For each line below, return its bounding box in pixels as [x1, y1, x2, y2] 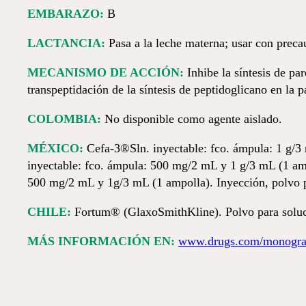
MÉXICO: [27, 141, 83, 155]
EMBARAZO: [27, 7, 104, 20]
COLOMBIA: [27, 112, 101, 126]
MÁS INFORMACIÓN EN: [27, 234, 175, 248]
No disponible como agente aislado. [101, 112, 282, 126]
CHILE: [27, 205, 71, 219]
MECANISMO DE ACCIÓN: [27, 66, 184, 79]
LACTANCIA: [27, 36, 105, 50]
